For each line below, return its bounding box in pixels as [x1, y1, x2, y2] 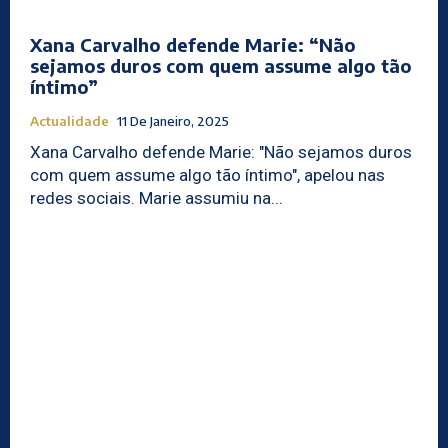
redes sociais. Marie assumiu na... [139, 187, 283, 208]
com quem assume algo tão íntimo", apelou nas [30, 164, 385, 185]
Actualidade [30, 112, 109, 129]
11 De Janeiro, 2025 [117, 112, 229, 129]
